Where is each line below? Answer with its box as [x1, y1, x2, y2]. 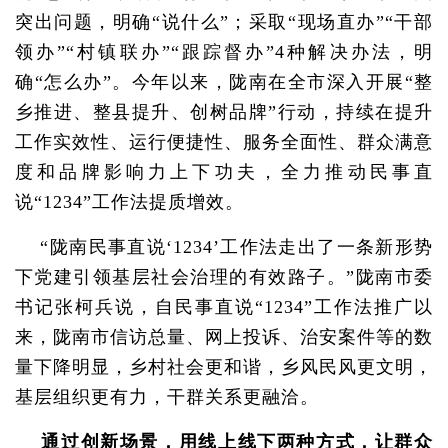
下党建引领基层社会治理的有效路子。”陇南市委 [15, 267, 433, 287]
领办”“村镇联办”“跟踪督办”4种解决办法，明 [15, 42, 433, 62]
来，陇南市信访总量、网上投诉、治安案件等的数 [15, 327, 433, 347]
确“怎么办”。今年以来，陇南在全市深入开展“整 [15, 72, 433, 92]
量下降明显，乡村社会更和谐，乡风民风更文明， [15, 357, 433, 377]
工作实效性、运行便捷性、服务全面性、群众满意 [15, 132, 433, 152]
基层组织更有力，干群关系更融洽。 [15, 387, 319, 407]
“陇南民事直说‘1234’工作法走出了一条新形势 [15, 237, 433, 257]
